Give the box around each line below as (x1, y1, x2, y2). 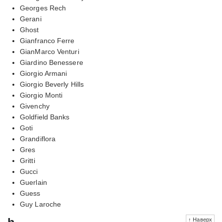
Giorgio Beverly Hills (20, 80, 84, 88)
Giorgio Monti (20, 91, 63, 99)
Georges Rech (20, 3, 66, 12)
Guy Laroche (20, 200, 61, 208)
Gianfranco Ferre (20, 36, 75, 45)
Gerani (20, 14, 42, 23)
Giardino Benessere (20, 58, 83, 66)
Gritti (20, 156, 35, 165)
